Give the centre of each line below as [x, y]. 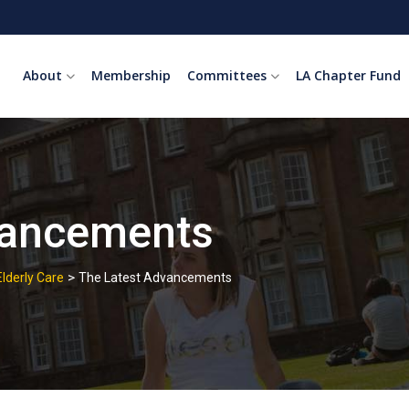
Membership [131, 75]
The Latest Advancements [155, 278]
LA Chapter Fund [348, 75]
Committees [227, 75]
